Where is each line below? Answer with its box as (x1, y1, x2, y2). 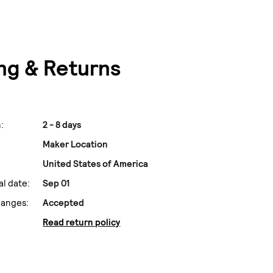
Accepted (43, 197, 85, 210)
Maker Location (43, 138, 108, 151)
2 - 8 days (43, 119, 82, 132)
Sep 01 (43, 177, 70, 190)
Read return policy (43, 216, 121, 229)
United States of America (43, 158, 149, 171)
